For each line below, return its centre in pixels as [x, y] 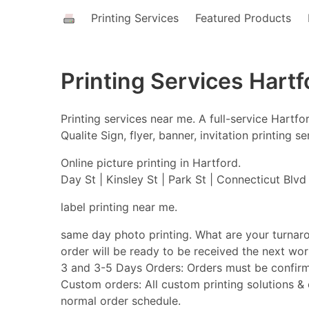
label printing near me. [119, 207]
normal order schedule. [121, 301]
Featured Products [243, 18]
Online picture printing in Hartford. [151, 163]
